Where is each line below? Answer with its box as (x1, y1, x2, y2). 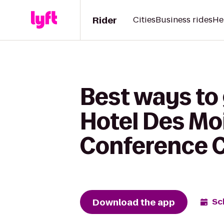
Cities (133, 14, 155, 25)
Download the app (92, 195, 175, 208)
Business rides (155, 14, 212, 25)
